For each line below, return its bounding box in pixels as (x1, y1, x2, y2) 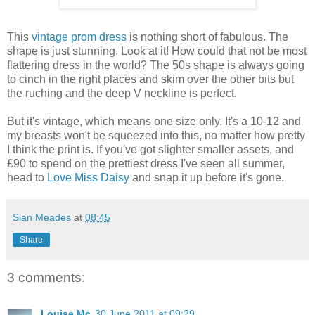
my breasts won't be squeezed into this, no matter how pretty (7, 129, 305, 141)
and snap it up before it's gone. (129, 171, 284, 184)
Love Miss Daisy (47, 171, 129, 184)
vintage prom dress (32, 30, 127, 43)
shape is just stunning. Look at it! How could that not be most (7, 44, 307, 57)
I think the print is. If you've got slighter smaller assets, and (7, 143, 294, 155)
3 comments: (7, 269, 85, 285)
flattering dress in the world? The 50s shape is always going (7, 58, 304, 71)
